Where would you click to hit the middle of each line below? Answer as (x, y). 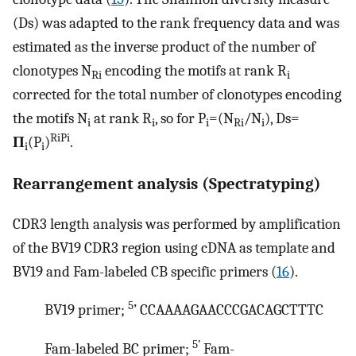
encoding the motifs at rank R (194, 71)
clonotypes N (52, 71)
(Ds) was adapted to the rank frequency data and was (176, 23)
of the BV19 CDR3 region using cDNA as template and (174, 248)
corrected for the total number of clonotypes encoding (177, 95)
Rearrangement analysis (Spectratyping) (167, 183)
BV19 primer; (86, 310)
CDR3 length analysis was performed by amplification (177, 224)
